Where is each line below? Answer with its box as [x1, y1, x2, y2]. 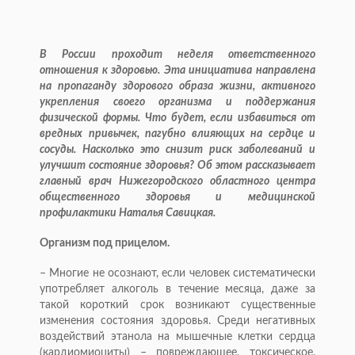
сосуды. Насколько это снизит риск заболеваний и [40, 143, 315, 155]
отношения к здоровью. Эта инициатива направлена [40, 64, 315, 76]
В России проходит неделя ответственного [40, 48, 315, 60]
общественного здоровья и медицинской [40, 191, 315, 203]
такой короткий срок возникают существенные [40, 299, 315, 311]
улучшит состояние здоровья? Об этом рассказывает [40, 159, 315, 171]
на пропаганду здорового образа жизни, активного [40, 80, 315, 92]
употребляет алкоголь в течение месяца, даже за [40, 283, 315, 295]
